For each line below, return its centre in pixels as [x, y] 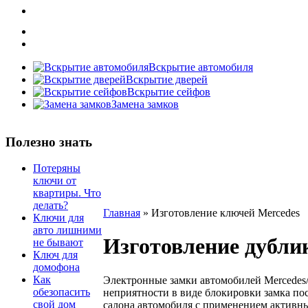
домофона [56, 267]
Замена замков [145, 104]
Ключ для [55, 255]
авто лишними [67, 230]
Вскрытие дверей [167, 79]
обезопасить [62, 292]
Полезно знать [49, 142]
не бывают [58, 243]
